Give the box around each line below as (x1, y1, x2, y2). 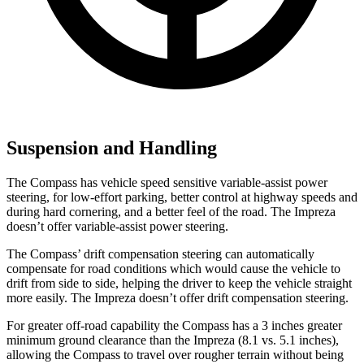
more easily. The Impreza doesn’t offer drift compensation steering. (6, 291, 349, 305)
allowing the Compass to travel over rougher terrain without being (6, 348, 344, 362)
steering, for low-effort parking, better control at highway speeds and (6, 190, 357, 205)
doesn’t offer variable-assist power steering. (6, 219, 228, 234)
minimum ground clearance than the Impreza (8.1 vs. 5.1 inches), (6, 333, 339, 348)
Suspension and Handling (6, 137, 217, 159)
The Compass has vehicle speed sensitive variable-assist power (6, 175, 327, 190)
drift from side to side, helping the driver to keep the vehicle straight (6, 276, 352, 291)
